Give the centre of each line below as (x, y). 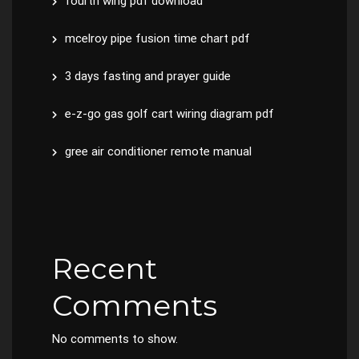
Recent (105, 268)
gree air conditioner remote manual (158, 151)
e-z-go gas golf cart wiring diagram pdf (169, 114)
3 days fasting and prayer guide (148, 76)
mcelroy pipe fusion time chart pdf (157, 38)
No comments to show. (115, 339)
